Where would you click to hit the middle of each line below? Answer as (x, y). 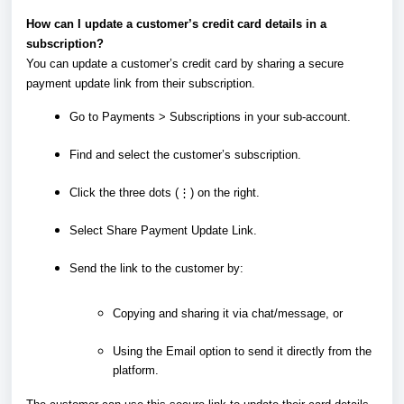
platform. (136, 370)
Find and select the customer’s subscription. (185, 154)
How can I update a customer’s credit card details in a (176, 23)
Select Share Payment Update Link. (163, 230)
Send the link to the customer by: (156, 268)
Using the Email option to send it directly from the (242, 351)
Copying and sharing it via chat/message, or (228, 313)
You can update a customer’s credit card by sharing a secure (185, 63)
